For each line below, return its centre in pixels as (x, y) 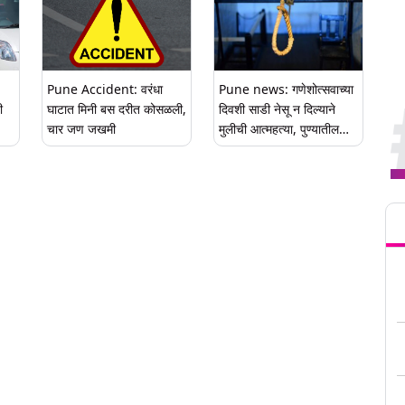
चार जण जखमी (81, 129)
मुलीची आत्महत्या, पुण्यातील (279, 129)
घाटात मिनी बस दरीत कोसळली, (117, 109)
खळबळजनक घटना (262, 149)
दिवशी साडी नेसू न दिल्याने (277, 109)
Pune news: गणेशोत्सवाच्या (286, 89)
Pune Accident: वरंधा (105, 89)
